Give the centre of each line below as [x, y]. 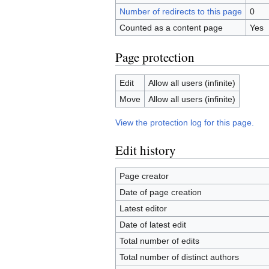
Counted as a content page [171, 28]
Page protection [155, 57]
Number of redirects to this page [180, 12]
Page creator [144, 176]
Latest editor [143, 209]
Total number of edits [159, 241]
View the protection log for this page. [185, 123]
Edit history [146, 150]
